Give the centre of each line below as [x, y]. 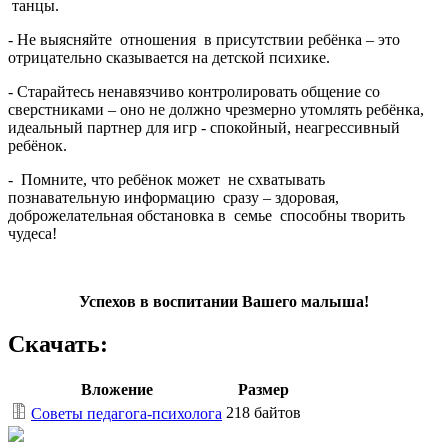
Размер [263, 389]
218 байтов [263, 412]
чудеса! [32, 233]
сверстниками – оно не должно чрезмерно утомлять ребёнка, [216, 109]
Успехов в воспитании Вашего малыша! [224, 301]
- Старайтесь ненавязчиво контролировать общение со [194, 91]
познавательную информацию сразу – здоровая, [173, 197]
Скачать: [58, 343]
